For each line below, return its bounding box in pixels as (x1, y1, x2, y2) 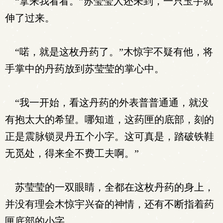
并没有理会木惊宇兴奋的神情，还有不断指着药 (5, 199, 214, 210)
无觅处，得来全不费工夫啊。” (5, 148, 139, 159)
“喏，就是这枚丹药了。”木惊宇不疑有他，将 (5, 46, 213, 57)
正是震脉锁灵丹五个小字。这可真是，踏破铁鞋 (5, 131, 214, 142)
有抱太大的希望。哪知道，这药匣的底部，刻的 (5, 114, 214, 125)
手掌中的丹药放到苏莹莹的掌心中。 (5, 63, 164, 74)
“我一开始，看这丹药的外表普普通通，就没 (5, 97, 209, 108)
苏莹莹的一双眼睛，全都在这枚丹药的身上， (5, 182, 214, 193)
